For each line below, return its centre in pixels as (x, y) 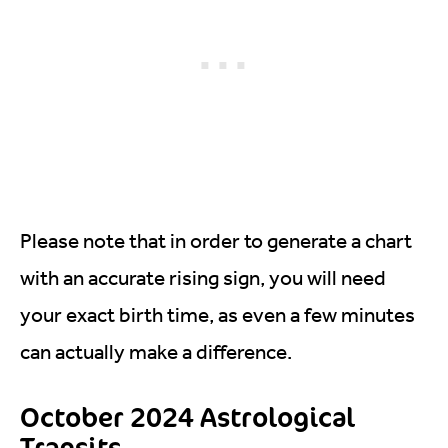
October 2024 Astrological (187, 416)
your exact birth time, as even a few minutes (217, 314)
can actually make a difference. (156, 351)
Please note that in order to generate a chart (216, 240)
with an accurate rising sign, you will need (203, 277)
